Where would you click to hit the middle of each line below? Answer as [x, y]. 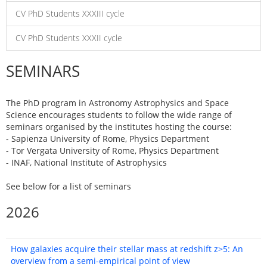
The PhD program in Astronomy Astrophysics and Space [117, 103]
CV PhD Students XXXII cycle [69, 38]
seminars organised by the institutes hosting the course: [119, 127]
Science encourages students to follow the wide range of [119, 115]
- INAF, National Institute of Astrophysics [86, 162]
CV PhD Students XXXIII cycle [70, 13]
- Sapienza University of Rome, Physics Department [108, 139]
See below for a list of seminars [69, 186]
